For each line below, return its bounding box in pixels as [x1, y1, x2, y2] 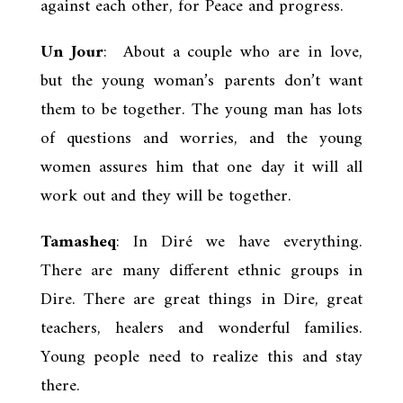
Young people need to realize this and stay [40, 342, 363, 372]
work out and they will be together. [40, 181, 291, 211]
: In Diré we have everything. [115, 227, 363, 257]
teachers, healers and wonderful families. [40, 313, 363, 344]
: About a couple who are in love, [103, 37, 363, 67]
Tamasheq [40, 227, 116, 257]
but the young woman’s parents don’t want [40, 66, 363, 96]
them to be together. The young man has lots [40, 94, 363, 125]
